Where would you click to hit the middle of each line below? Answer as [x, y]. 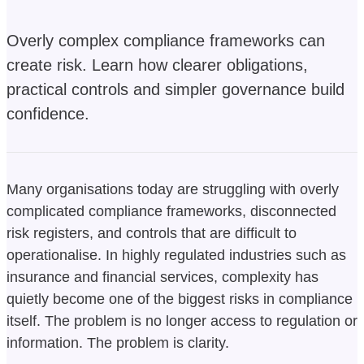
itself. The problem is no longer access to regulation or [182, 321]
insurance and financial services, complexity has [162, 277]
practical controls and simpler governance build [175, 89]
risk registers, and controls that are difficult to [152, 233]
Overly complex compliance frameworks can [166, 40]
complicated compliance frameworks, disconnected [171, 211]
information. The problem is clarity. [118, 342]
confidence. [48, 113]
